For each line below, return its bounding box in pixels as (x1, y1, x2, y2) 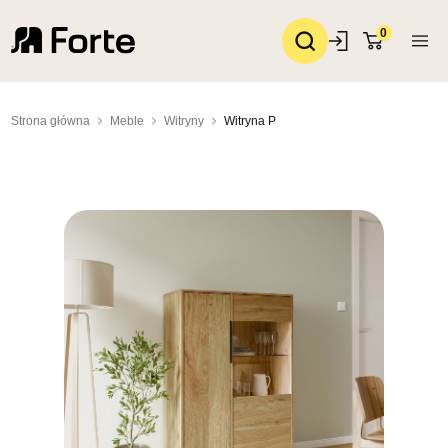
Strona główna (10, 114, 90, 128)
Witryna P (223, 114, 276, 128)
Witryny (163, 114, 204, 128)
